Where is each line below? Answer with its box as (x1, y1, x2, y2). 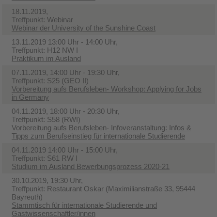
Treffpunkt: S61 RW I (12, 154, 77, 162)
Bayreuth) (12, 192, 43, 201)
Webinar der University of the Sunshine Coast (12, 23, 155, 32)
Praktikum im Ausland (12, 54, 81, 62)
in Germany (12, 93, 49, 101)
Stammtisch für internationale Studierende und (12, 201, 157, 209)
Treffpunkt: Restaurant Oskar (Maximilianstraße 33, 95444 (12, 184, 195, 193)
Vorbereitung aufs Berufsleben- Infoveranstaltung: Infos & (12, 123, 191, 132)
